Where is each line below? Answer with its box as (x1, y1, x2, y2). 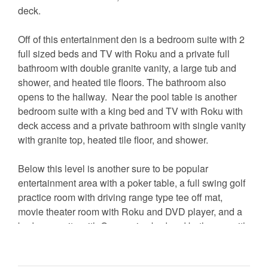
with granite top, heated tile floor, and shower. (18, 133, 208, 147)
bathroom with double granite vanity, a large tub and (18, 61, 236, 75)
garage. (18, 248, 53, 262)
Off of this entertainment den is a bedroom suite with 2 (18, 32, 245, 47)
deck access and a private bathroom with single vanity (18, 118, 246, 133)
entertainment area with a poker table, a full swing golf (18, 176, 245, 190)
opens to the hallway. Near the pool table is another (18, 90, 237, 104)
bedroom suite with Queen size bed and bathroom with (18, 219, 248, 233)
